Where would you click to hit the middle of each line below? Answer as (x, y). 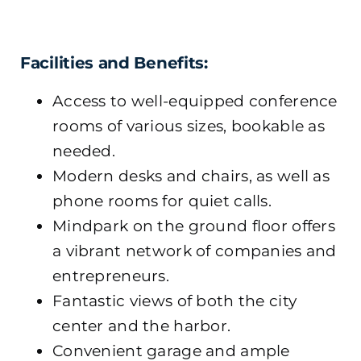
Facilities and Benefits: (114, 62)
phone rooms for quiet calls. (162, 201)
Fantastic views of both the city (175, 301)
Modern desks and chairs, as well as (191, 176)
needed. (84, 151)
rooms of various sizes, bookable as (189, 126)
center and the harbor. (142, 326)
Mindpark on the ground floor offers (194, 226)
